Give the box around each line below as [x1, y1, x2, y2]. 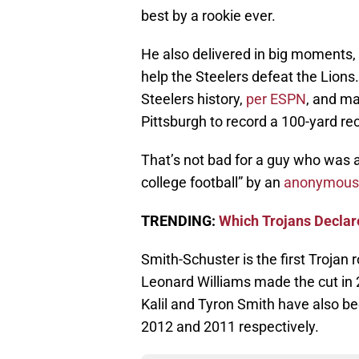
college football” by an [141, 174, 284, 192]
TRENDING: [141, 212, 219, 230]
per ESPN [246, 91, 306, 108]
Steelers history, [141, 91, 246, 108]
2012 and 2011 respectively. [141, 318, 319, 336]
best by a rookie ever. [141, 7, 276, 25]
